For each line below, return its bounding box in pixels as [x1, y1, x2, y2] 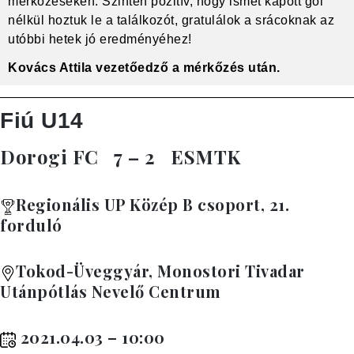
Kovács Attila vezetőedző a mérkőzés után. [8, 60, 281, 74]
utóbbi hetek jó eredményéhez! [8, 32, 192, 46]
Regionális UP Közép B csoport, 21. [16, 193, 289, 215]
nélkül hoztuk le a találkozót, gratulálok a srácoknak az [8, 13, 334, 27]
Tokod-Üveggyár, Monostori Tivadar [16, 259, 305, 281]
